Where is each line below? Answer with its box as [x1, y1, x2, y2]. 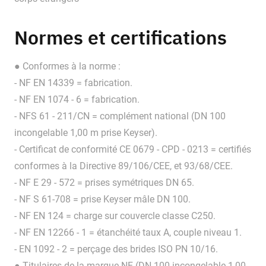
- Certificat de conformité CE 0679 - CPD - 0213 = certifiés [14, 144, 251, 156]
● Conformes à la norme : [14, 61, 121, 72]
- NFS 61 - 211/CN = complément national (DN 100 [14, 110, 226, 122]
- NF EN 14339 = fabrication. [14, 77, 132, 89]
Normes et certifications [14, 25, 227, 50]
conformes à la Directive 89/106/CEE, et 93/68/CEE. [14, 160, 233, 172]
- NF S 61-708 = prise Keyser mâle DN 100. [14, 194, 191, 205]
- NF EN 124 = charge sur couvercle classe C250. [14, 210, 216, 222]
